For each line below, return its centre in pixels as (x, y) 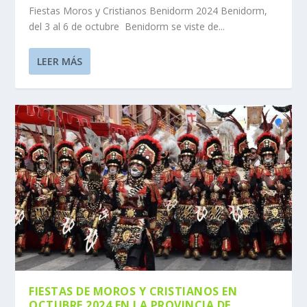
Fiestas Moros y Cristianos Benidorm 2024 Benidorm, (148, 11)
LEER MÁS (60, 62)
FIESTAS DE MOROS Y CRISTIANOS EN (133, 292)
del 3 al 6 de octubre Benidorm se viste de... (127, 27)
